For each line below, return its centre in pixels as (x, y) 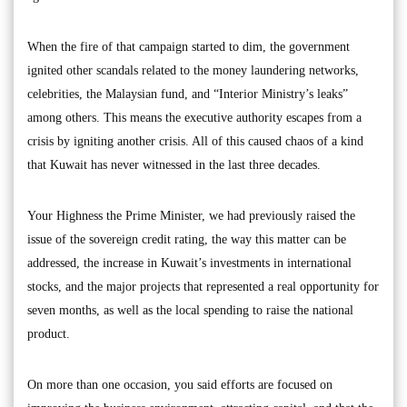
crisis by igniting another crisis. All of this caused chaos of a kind (195, 142)
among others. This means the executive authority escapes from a (194, 118)
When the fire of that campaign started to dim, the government (189, 47)
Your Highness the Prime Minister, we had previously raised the (191, 216)
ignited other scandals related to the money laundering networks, (193, 71)
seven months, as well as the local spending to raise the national (190, 311)
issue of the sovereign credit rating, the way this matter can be (187, 240)
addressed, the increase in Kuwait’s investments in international (189, 263)
